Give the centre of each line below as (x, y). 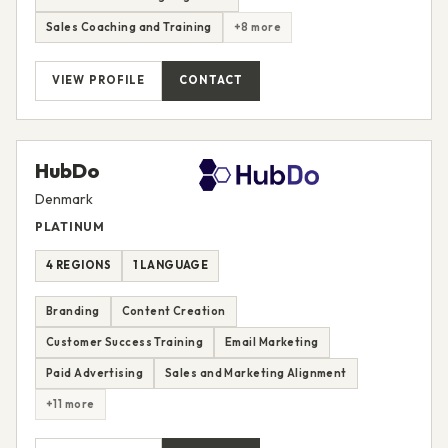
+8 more (257, 26)
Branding (73, 310)
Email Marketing (272, 341)
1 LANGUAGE (170, 265)
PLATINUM (70, 226)
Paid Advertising (95, 372)
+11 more (70, 403)
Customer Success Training (124, 341)
